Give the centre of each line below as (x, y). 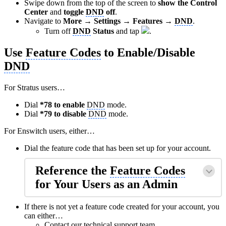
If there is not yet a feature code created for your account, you (122, 207)
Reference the (73, 171)
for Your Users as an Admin (106, 184)
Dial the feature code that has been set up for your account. (118, 148)
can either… (44, 216)
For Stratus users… (35, 88)
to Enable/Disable (148, 53)
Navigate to (44, 21)
